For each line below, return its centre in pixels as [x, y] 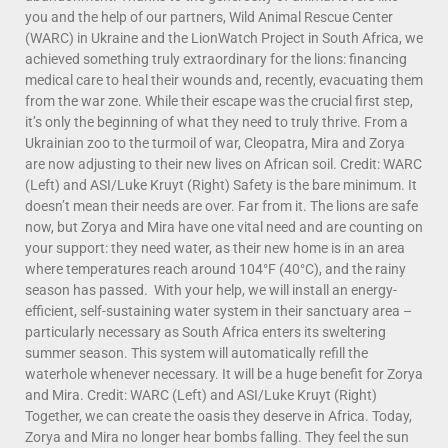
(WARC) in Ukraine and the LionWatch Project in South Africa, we [224, 37]
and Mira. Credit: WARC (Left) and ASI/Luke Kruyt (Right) [201, 394]
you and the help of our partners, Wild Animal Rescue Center [209, 16]
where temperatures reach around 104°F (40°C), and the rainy [215, 268]
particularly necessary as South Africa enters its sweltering [205, 331]
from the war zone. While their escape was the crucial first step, [219, 100]
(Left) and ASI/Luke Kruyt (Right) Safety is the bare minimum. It [221, 184]
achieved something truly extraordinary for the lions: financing [216, 58]
